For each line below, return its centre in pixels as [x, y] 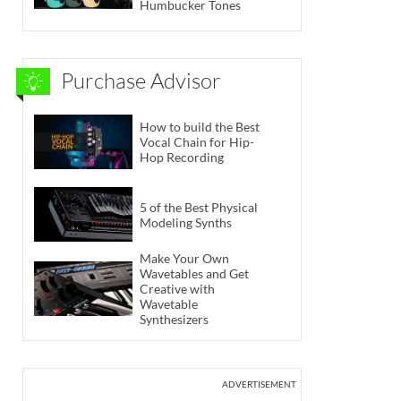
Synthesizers [174, 320]
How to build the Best [200, 126]
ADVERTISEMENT [259, 384]
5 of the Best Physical [199, 207]
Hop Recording [182, 157]
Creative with [177, 289]
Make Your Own [184, 259]
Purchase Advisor [141, 81]
